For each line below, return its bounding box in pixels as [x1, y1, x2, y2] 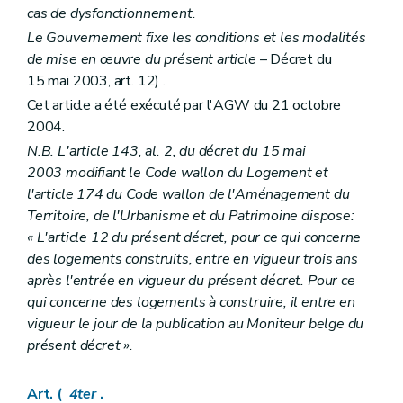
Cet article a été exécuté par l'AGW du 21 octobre [27, 95, 342, 115]
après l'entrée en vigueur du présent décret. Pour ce [27, 271, 355, 291]
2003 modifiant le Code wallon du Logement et [27, 163, 329, 184]
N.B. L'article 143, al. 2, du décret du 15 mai [27, 141, 306, 162]
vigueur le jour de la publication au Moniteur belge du [27, 314, 364, 335]
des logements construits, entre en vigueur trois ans [27, 249, 358, 270]
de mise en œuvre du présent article [27, 49, 256, 69]
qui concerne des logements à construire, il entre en [27, 292, 355, 313]
